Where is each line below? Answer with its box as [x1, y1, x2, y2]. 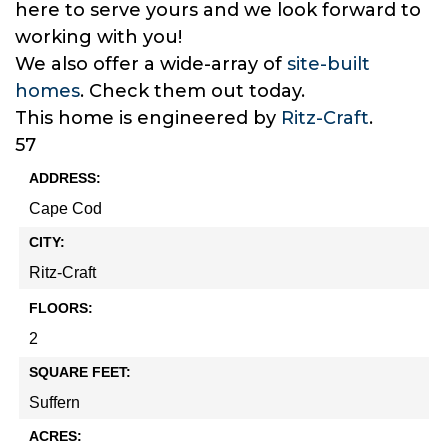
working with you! [15, 26, 187, 49]
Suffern [29, 394, 80, 412]
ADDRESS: [29, 170, 101, 187]
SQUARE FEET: [29, 364, 131, 381]
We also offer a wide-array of [15, 53, 287, 76]
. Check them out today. [80, 80, 305, 103]
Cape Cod [29, 200, 102, 218]
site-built [287, 53, 370, 76]
